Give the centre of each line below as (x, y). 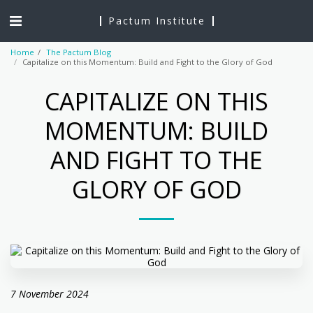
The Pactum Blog (79, 52)
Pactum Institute (156, 20)
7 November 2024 (50, 293)
